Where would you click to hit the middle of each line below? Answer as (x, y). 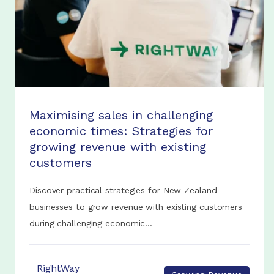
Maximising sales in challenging (121, 115)
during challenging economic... (91, 224)
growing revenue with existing (118, 146)
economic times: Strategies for (121, 131)
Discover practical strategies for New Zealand (123, 191)
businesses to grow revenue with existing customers (136, 207)
